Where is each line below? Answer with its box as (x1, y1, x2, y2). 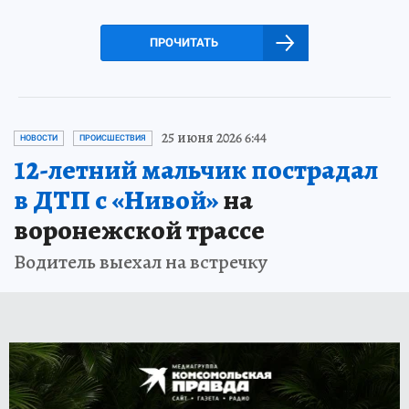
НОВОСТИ (20, 133, 58, 143)
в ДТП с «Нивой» (14, 182, 219, 219)
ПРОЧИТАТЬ (149, 36, 218, 50)
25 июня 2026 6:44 (162, 128, 267, 149)
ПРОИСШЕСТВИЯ (79, 133, 146, 143)
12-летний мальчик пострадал (14, 152, 378, 189)
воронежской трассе (14, 212, 265, 249)
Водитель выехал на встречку (14, 248, 267, 277)
